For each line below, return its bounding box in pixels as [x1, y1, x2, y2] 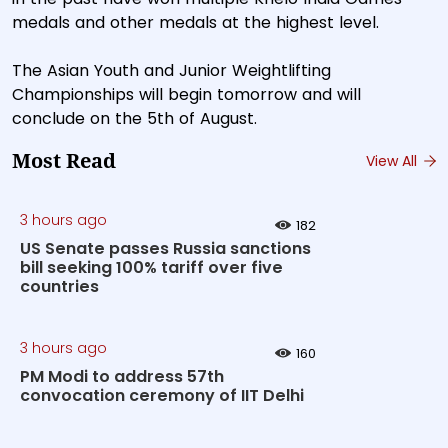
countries [20, 275, 99, 298]
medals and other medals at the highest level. [12, 11, 379, 34]
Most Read [12, 149, 116, 173]
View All [366, 150, 421, 171]
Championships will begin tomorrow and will [12, 83, 361, 106]
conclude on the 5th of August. [12, 107, 257, 130]
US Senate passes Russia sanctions [20, 237, 311, 260]
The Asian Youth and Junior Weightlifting [12, 59, 331, 82]
